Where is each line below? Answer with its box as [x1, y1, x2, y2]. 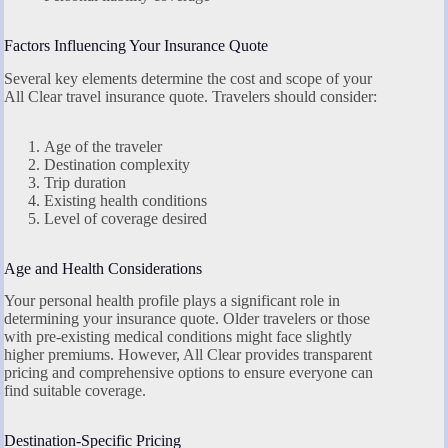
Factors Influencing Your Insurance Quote [4, 36, 268, 54]
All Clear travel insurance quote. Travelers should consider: [4, 87, 377, 105]
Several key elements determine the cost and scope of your [4, 69, 372, 87]
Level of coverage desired [44, 209, 207, 227]
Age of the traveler [44, 137, 162, 155]
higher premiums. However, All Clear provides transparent [4, 346, 372, 364]
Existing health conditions [44, 191, 207, 209]
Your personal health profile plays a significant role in [4, 292, 340, 310]
